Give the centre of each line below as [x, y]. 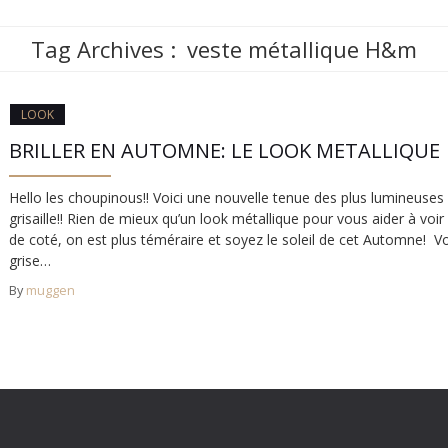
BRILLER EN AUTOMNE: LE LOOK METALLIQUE [224, 150]
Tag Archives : [106, 49]
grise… [30, 260]
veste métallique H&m [302, 49]
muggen [50, 290]
